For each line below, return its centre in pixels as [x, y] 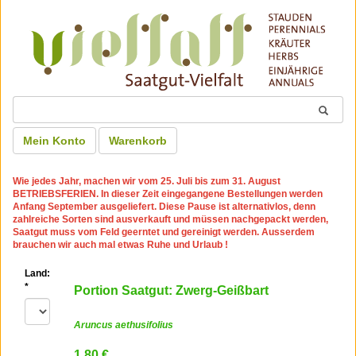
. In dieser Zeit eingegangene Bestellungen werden [209, 194]
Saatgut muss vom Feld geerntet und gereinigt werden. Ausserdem [164, 232]
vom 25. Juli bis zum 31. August [209, 181]
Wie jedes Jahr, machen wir [75, 181]
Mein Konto [54, 141]
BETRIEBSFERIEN [54, 194]
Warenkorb [138, 141]
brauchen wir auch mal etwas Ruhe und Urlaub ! [120, 245]
